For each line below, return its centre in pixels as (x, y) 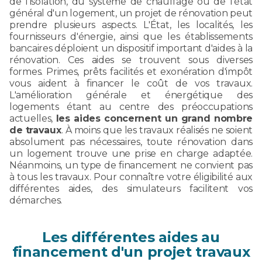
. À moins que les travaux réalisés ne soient (157, 130)
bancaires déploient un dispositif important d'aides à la (131, 48)
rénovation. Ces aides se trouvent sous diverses (131, 60)
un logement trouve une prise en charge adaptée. (131, 153)
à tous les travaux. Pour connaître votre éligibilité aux (131, 177)
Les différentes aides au (131, 237)
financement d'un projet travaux (131, 251)
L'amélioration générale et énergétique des (131, 95)
